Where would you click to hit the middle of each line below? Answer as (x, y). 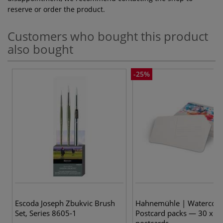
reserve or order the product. (56, 9)
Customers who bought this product (108, 36)
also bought (40, 49)
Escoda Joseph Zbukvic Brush (65, 203)
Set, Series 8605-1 (46, 213)
